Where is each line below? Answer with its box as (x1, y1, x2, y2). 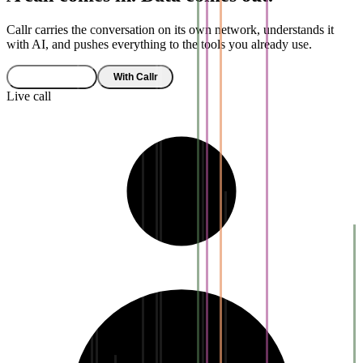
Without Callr (22, 71, 82, 83)
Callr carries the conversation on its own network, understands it (6, 22, 334, 36)
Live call (6, 89, 51, 104)
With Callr (113, 71, 158, 83)
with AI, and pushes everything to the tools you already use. (6, 36, 312, 51)
